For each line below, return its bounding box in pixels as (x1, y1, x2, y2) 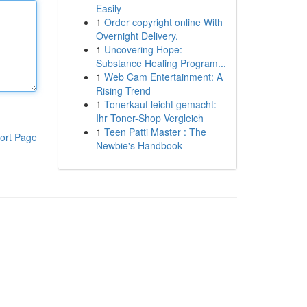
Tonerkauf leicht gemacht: (103, 97, 217, 111)
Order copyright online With (103, 15, 223, 29)
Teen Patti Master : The (103, 125, 206, 138)
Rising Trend (95, 84, 151, 97)
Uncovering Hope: (103, 42, 182, 56)
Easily (95, 1, 121, 15)
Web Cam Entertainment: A (103, 70, 223, 84)
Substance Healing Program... (95, 56, 226, 70)
